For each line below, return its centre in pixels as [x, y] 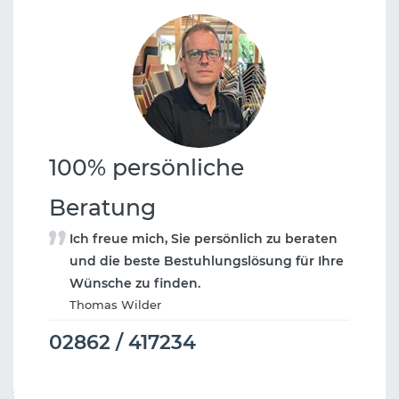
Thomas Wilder [115, 305]
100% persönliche [147, 168]
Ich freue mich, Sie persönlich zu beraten [204, 239]
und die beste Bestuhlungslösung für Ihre [207, 261]
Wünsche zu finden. [135, 284]
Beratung [102, 208]
